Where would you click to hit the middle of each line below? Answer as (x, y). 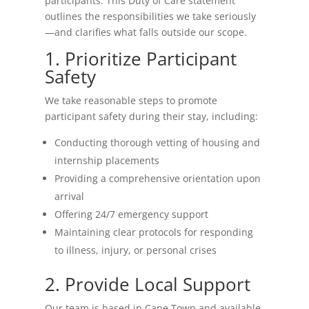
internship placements (107, 160)
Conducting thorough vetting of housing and (157, 142)
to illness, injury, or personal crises (135, 250)
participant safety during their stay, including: (151, 116)
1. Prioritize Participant (140, 59)
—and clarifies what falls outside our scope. (146, 32)
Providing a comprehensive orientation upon (157, 178)
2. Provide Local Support (147, 284)
